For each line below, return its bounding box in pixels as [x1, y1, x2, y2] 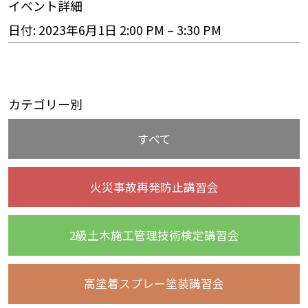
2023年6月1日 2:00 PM [38, 21, 164, 39]
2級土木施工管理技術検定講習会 [69, 227, 239, 244]
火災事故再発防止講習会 [89, 178, 219, 195]
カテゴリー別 [8, 94, 82, 113]
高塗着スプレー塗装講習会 [84, 275, 224, 292]
